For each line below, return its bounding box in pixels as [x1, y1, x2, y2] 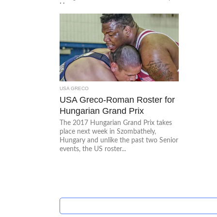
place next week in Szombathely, [60, 128, 156, 135]
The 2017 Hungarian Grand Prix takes [60, 119, 172, 126]
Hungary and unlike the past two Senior [60, 137, 179, 144]
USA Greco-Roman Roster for [60, 94, 175, 105]
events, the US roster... [60, 145, 126, 153]
